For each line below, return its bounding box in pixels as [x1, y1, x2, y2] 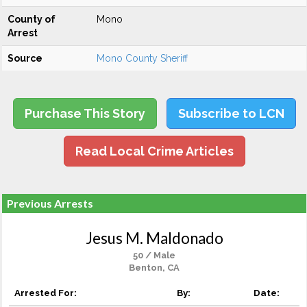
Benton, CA [129, 262, 180, 273]
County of [8, 14, 56, 25]
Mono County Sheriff [97, 53, 188, 64]
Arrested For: [14, 287, 77, 298]
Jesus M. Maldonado [85, 229, 223, 247]
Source [8, 53, 42, 64]
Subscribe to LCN [177, 106, 284, 121]
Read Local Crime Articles [75, 144, 234, 158]
